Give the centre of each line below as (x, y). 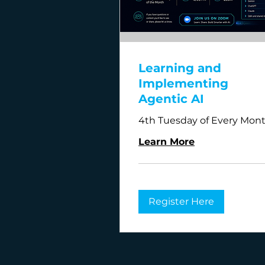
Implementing (183, 84)
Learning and (180, 68)
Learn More (167, 142)
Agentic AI (171, 99)
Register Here (181, 202)
